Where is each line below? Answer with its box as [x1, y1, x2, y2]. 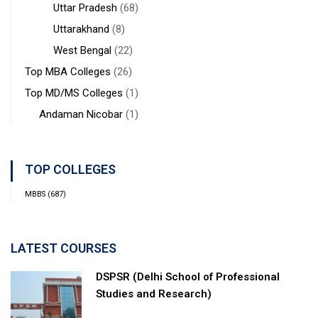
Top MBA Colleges [25, 65, 114, 78]
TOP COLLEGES [25, 161, 116, 177]
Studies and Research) [96, 287, 212, 300]
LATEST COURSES [11, 240, 116, 256]
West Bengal [53, 43, 111, 57]
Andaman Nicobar [39, 107, 123, 121]
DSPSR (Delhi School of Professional [96, 270, 280, 283]
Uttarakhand [53, 22, 109, 35]
